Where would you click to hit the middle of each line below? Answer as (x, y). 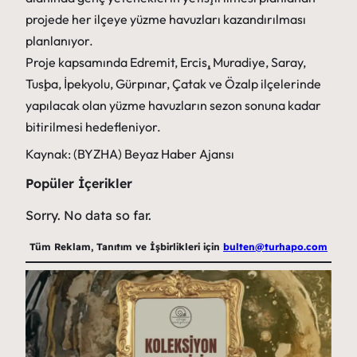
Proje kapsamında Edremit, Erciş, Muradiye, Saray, (166, 63)
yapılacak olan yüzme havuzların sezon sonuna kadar (173, 106)
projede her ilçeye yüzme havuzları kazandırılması (166, 20)
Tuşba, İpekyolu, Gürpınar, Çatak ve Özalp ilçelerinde (173, 84)
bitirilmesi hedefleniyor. (93, 127)
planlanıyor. (59, 41)
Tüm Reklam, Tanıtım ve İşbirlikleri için (126, 247)
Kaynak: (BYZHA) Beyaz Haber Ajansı (130, 154)
